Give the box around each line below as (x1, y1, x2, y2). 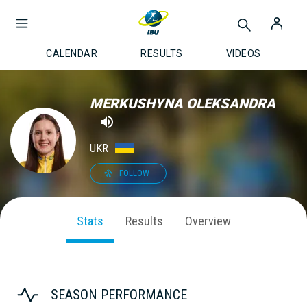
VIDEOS (225, 48, 261, 59)
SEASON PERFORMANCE (51, 286, 187, 303)
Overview (184, 213, 231, 228)
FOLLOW (119, 168, 149, 178)
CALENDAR (46, 48, 98, 59)
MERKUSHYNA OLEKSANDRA (90, 95, 275, 112)
